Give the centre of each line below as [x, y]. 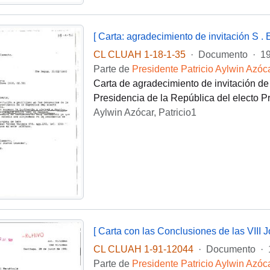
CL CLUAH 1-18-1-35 [139, 55]
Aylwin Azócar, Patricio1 [145, 113]
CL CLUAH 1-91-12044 [143, 250]
